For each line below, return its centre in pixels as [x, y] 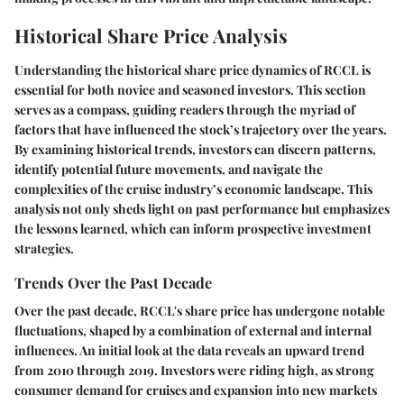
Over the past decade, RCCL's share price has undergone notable [200, 310]
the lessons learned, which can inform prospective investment [193, 228]
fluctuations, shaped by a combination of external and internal [193, 330]
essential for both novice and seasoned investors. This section [190, 89]
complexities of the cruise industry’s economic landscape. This [193, 188]
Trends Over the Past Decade [113, 282]
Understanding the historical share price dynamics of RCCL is [193, 69]
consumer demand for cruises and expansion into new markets [196, 390]
